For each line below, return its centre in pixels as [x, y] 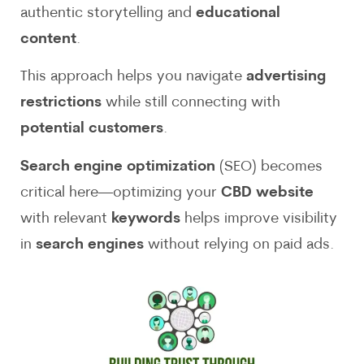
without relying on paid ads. [239, 245]
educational [238, 13]
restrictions [61, 103]
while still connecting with [191, 103]
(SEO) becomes [269, 167]
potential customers [92, 129]
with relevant [66, 219]
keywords [146, 219]
